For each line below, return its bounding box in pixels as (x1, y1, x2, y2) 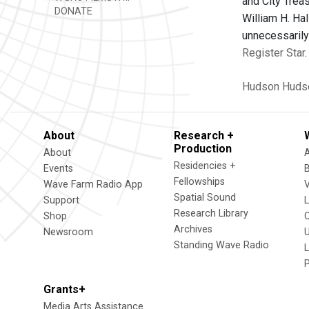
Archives (174, 223, 212, 235)
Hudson (242, 80, 279, 93)
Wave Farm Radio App (43, 179, 143, 190)
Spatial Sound (174, 192, 236, 203)
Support (43, 195, 79, 206)
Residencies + (174, 160, 236, 172)
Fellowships (174, 176, 225, 188)
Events (43, 163, 73, 175)
